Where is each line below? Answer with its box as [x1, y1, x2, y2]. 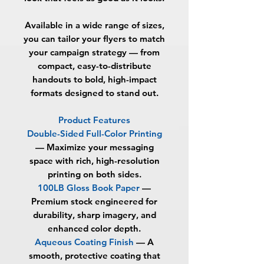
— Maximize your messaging [35, 141, 154, 153]
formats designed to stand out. [30, 87, 159, 98]
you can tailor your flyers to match [24, 32, 165, 44]
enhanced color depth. [48, 222, 141, 234]
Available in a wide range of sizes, [24, 19, 164, 31]
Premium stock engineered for [31, 195, 157, 207]
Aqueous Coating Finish [35, 236, 134, 247]
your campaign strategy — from [29, 46, 160, 58]
